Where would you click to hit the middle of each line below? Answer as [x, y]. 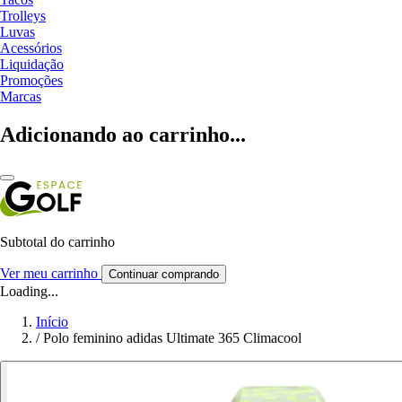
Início [52, 321]
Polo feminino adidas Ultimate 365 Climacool [172, 337]
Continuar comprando [164, 274]
